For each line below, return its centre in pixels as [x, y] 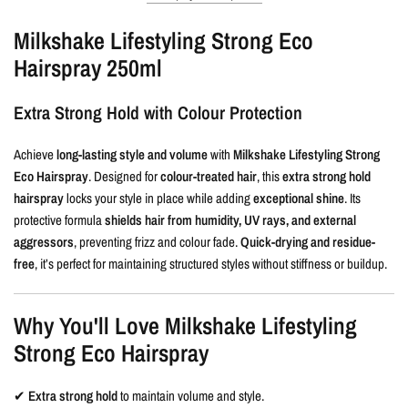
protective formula [60, 220]
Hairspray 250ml [88, 68]
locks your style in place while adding [159, 199]
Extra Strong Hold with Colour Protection [158, 113]
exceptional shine [299, 199]
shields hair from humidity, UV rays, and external [231, 220]
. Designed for [125, 177]
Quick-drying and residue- [308, 242]
